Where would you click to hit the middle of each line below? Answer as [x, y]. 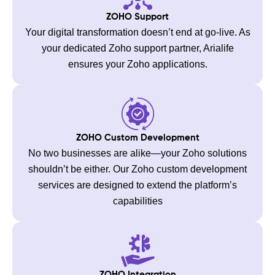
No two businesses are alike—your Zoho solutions [137, 153]
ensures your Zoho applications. [137, 64]
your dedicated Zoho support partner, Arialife [137, 48]
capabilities [137, 201]
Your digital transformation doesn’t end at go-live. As [137, 32]
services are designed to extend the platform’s [137, 185]
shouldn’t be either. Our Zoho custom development [137, 169]
